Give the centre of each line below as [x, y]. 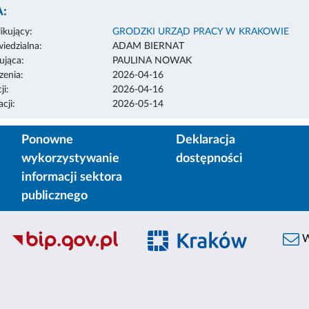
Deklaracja [206, 140]
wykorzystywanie [70, 158]
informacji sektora [72, 177]
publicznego [54, 196]
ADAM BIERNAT [148, 46]
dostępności [209, 158]
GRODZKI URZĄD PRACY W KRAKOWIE [200, 31]
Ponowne [47, 140]
